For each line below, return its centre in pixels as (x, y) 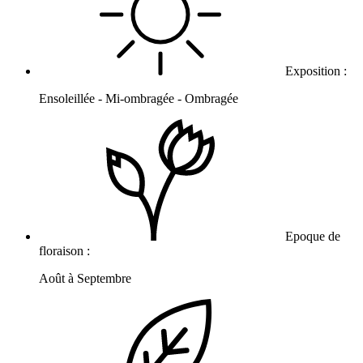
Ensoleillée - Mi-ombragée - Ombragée (139, 99)
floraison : (66, 251)
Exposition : (316, 71)
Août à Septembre (85, 279)
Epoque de (311, 237)
